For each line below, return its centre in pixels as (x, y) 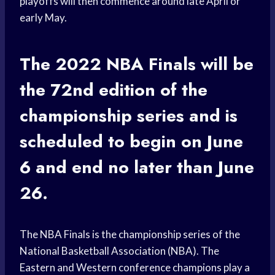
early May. (43, 18)
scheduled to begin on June (131, 142)
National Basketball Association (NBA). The (119, 251)
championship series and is (129, 116)
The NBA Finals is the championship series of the (130, 234)
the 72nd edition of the (114, 90)
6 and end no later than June (137, 168)
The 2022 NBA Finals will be (137, 64)
